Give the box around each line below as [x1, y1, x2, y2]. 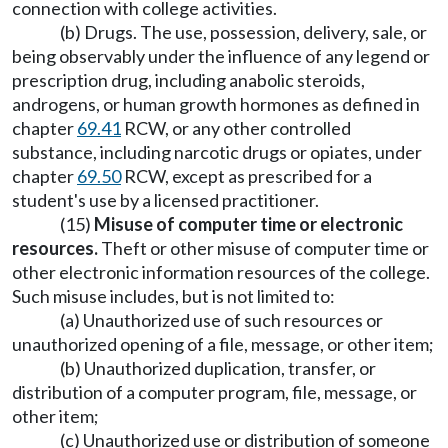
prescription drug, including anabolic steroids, [12, 69, 365, 91]
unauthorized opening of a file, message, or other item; [12, 333, 434, 355]
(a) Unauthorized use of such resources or [60, 309, 383, 331]
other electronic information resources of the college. [12, 261, 430, 283]
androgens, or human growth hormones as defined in [12, 93, 420, 115]
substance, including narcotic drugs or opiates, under [12, 141, 422, 163]
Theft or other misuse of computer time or [98, 237, 429, 259]
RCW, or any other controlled [121, 117, 351, 139]
